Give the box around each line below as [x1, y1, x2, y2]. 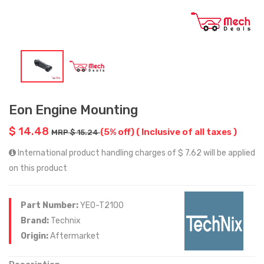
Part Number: [21, 200, 80, 210]
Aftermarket [50, 230, 100, 241]
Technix [51, 215, 81, 226]
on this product [9, 163, 67, 173]
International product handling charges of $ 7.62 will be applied [16, 147, 255, 158]
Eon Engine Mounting [9, 101, 138, 118]
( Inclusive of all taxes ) [136, 126, 237, 137]
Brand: [21, 215, 51, 226]
